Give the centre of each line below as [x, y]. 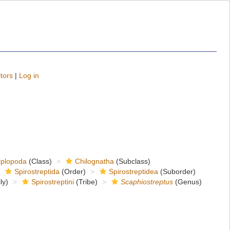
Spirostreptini [52, 182]
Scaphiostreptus [147, 182]
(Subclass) [132, 161]
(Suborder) [177, 171]
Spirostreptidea [133, 171]
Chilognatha [94, 161]
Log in [29, 75]
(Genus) [187, 182]
